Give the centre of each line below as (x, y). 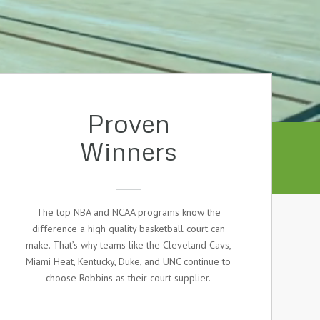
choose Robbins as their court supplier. (128, 278)
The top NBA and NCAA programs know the (128, 212)
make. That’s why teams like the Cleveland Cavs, (128, 245)
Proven (128, 123)
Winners (128, 151)
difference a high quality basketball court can (128, 229)
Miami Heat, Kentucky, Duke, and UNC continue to (128, 261)
